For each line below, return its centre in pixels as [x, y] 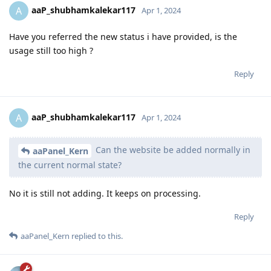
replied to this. [96, 236]
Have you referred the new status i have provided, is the [123, 36]
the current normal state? [70, 165]
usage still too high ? [51, 50]
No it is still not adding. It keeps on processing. [105, 193]
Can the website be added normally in [172, 149]
